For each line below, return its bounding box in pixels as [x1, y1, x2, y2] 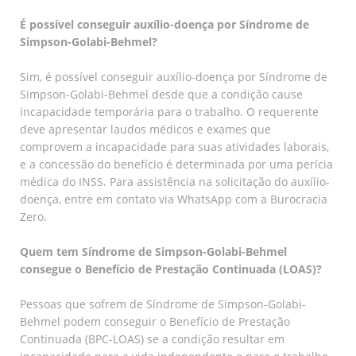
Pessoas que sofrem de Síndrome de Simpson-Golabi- [20, 296, 306, 311]
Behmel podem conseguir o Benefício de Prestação [20, 313, 290, 329]
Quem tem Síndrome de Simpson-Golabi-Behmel [20, 243, 287, 259]
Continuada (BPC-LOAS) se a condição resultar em [20, 331, 284, 346]
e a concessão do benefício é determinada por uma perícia [20, 156, 333, 172]
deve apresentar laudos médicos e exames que [20, 121, 271, 137]
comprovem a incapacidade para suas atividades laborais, [20, 138, 329, 154]
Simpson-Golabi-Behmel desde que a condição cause [20, 86, 303, 102]
